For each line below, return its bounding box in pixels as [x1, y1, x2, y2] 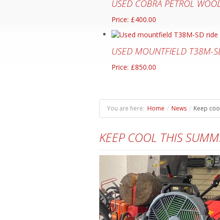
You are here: [107, 104, 147, 113]
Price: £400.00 [111, 15, 156, 24]
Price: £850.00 [111, 62, 156, 72]
